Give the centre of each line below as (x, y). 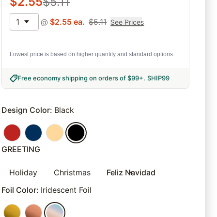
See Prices (127, 22)
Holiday (23, 173)
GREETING (21, 149)
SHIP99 (159, 78)
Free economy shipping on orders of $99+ (81, 78)
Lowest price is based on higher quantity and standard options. (92, 54)
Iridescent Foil (66, 190)
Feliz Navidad (131, 173)
